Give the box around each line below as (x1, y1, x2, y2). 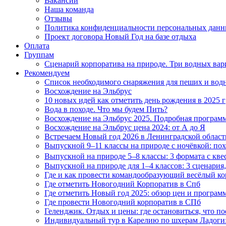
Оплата (24, 41, 49, 50)
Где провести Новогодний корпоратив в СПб (44, 198, 201, 206)
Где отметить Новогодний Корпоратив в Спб (44, 180, 200, 188)
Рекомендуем (24, 69, 70, 77)
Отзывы (44, 14, 72, 23)
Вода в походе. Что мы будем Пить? (44, 105, 167, 114)
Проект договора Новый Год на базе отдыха (44, 32, 196, 41)
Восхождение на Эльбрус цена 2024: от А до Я (44, 123, 205, 132)
